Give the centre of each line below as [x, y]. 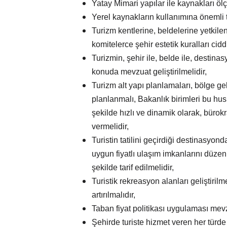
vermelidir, [110, 127]
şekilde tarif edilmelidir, [133, 168]
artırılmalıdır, [113, 195]
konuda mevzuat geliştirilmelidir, [149, 72]
